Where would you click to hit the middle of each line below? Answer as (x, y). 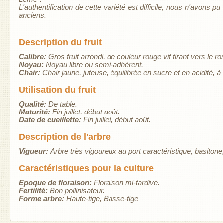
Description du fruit (60, 42)
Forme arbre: (42, 198)
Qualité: (33, 104)
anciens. (32, 15)
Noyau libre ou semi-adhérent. (94, 64)
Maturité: (35, 112)
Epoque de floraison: (56, 182)
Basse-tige (121, 198)
